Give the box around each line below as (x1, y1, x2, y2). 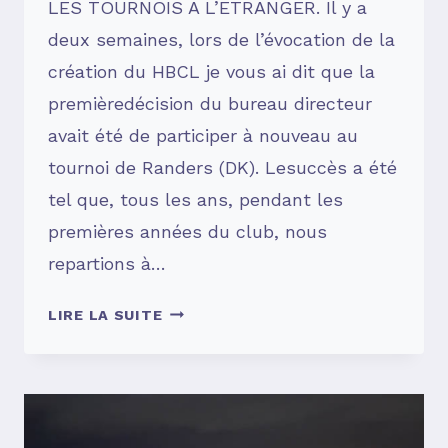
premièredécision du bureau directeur (48, 92, 372, 114)
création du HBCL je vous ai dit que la (48, 60, 375, 82)
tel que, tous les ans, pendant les (48, 188, 343, 210)
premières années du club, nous (48, 220, 327, 242)
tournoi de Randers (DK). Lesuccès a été (48, 156, 397, 178)
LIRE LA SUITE (48, 306, 163, 323)
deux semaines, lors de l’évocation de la (48, 28, 395, 50)
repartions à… (48, 252, 166, 274)
